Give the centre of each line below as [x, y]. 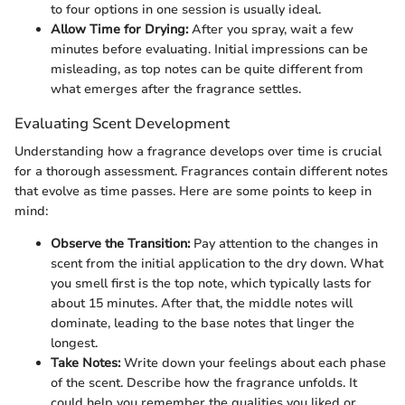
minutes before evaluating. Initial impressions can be [209, 49]
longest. [74, 343]
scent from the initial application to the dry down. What [217, 263]
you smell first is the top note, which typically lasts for [211, 283]
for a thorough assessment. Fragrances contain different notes [201, 171]
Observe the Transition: [120, 243]
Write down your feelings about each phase [253, 363]
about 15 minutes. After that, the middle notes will [202, 303]
